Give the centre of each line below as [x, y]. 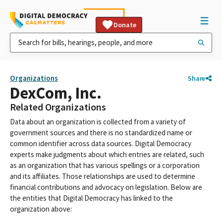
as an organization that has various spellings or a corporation [105, 165]
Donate [125, 25]
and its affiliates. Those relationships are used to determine [103, 176]
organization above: [41, 209]
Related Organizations [58, 107]
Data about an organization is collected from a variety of [98, 122]
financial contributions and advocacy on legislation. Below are [106, 187]
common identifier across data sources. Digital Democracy [101, 143]
